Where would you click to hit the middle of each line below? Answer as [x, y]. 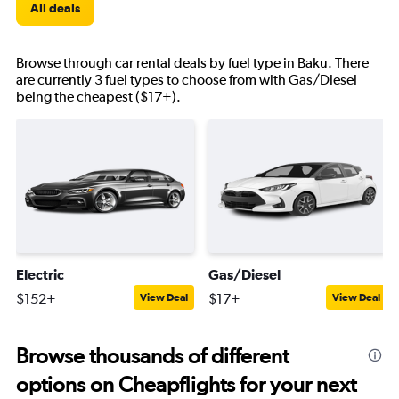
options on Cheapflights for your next [186, 384]
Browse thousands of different [152, 356]
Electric [40, 274]
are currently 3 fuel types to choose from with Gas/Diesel [187, 80]
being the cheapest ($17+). [98, 97]
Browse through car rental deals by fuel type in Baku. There [192, 63]
